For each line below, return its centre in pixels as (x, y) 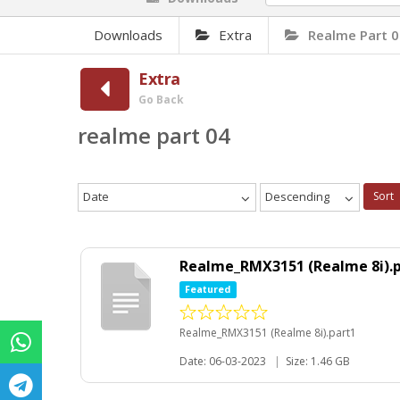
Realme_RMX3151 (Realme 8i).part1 (268, 332)
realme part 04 (154, 135)
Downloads (128, 35)
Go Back (161, 100)
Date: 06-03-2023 (223, 361)
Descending (297, 196)
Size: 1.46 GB (318, 361)
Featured (208, 289)
